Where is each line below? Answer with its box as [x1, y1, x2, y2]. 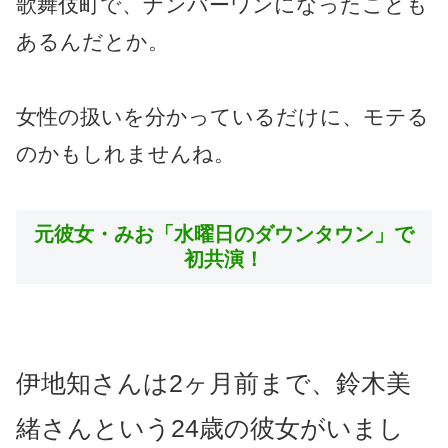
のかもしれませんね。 [16, 141, 235, 165]
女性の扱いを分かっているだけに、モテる [16, 104, 429, 128]
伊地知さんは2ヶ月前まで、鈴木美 [16, 369, 411, 397]
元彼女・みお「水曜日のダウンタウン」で [34, 222, 414, 245]
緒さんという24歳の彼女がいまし [16, 414, 404, 442]
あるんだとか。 [16, 30, 169, 54]
